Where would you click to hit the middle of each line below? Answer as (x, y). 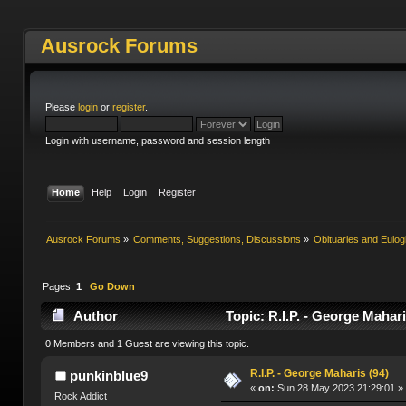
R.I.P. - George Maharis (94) (320, 373)
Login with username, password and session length (157, 140)
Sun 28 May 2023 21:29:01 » (339, 387)
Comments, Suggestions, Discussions (217, 239)
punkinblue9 (108, 375)
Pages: (59, 286)
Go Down (112, 286)
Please (61, 107)
